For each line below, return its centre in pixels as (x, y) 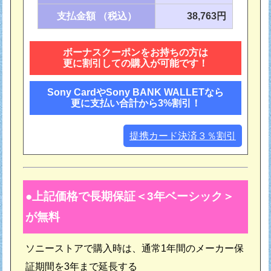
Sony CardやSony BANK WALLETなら (135, 92)
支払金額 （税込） (96, 16)
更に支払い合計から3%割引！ (135, 103)
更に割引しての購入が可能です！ (135, 63)
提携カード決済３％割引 (182, 135)
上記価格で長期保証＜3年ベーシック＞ (133, 196)
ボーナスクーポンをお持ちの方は (135, 52)
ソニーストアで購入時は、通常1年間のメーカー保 (135, 248)
